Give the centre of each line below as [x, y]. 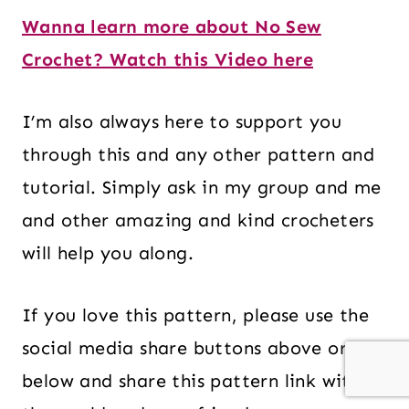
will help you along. [108, 252]
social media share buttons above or [184, 347]
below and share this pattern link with [192, 380]
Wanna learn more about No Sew [172, 26]
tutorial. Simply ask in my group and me [202, 187]
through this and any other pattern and [199, 154]
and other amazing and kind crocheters [198, 220]
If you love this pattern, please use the [195, 315]
